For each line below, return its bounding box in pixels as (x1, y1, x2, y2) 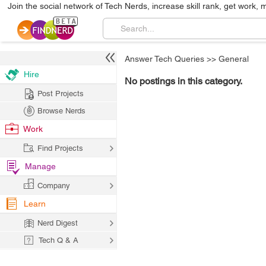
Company (37, 181, 70, 190)
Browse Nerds (37, 106, 85, 115)
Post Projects (37, 89, 84, 98)
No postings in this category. (125, 75, 242, 87)
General (218, 54, 249, 64)
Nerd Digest (37, 218, 78, 227)
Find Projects (37, 144, 83, 153)
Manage (25, 161, 56, 171)
